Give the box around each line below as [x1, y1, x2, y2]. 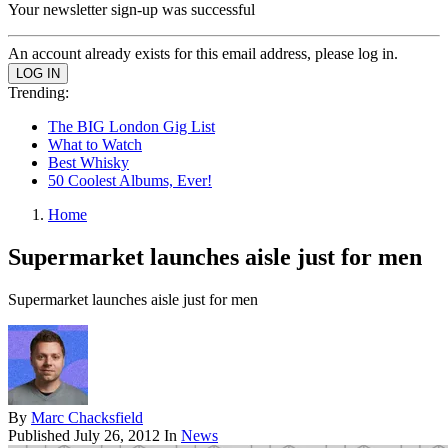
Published [8, 426, 74, 444]
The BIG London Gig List [48, 118, 215, 135]
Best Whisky [48, 154, 129, 171]
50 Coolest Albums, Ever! [48, 172, 212, 189]
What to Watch [48, 136, 142, 153]
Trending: [8, 84, 69, 101]
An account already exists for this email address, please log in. [8, 45, 398, 62]
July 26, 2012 [74, 426, 160, 444]
